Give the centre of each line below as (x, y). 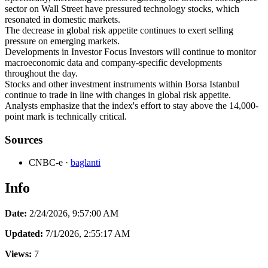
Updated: (24, 234)
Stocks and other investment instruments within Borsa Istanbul (122, 84)
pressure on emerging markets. (62, 41)
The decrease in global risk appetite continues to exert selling (119, 30)
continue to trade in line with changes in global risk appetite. (118, 95)
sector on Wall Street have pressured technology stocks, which (122, 8)
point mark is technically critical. (66, 116)
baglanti (86, 163)
